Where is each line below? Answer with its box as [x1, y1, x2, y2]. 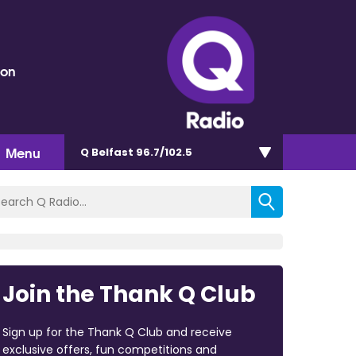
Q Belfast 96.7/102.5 [80, 144, 192, 160]
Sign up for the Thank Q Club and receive [2, 323, 232, 340]
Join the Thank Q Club [2, 278, 256, 310]
